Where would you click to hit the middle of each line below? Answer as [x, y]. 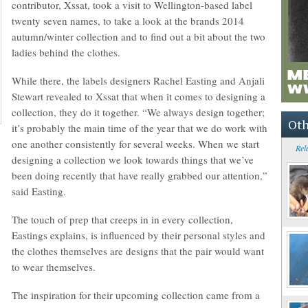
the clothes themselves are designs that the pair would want [138, 251]
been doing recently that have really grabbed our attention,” [140, 175]
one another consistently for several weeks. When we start [135, 144]
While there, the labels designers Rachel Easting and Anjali [138, 80]
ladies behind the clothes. [66, 52]
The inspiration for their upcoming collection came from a [136, 295]
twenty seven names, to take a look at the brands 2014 [128, 21]
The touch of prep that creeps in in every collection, [122, 219]
